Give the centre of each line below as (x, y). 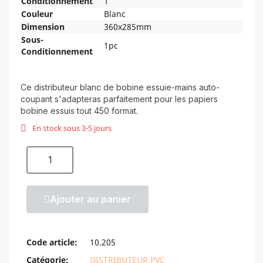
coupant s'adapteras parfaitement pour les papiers (119, 99)
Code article (50, 242)
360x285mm (128, 26)
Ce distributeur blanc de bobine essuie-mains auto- (120, 87)
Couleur (37, 14)
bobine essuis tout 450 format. (79, 110)
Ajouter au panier (90, 199)
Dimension (43, 26)
